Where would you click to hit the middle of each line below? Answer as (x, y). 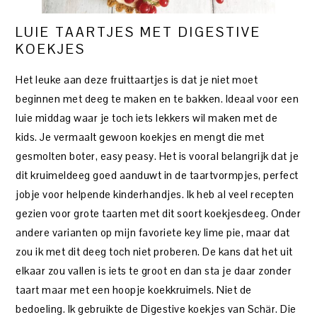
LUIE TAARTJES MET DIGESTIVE (139, 32)
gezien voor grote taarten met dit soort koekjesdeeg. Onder (158, 213)
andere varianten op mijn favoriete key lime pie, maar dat (153, 232)
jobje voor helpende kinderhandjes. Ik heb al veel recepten (155, 194)
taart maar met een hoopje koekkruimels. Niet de (134, 289)
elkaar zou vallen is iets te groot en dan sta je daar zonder (154, 270)
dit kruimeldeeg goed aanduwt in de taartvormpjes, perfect (157, 175)
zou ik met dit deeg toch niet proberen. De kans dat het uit (154, 251)
